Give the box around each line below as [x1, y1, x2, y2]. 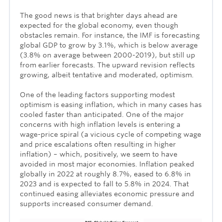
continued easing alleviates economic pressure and [20, 189, 194, 198]
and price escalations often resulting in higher [20, 140, 176, 148]
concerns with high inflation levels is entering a [20, 120, 180, 128]
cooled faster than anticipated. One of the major [20, 110, 184, 118]
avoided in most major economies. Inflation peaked [20, 160, 194, 168]
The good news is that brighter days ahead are [20, 11, 177, 19]
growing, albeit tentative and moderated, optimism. [20, 70, 194, 79]
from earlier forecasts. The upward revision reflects [20, 60, 195, 69]
